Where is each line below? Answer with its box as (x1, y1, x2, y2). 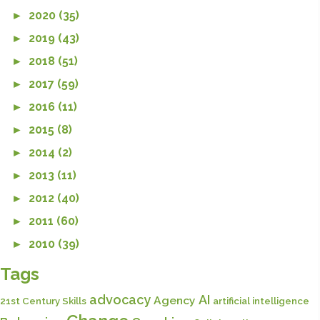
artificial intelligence (213, 295, 309, 306)
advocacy (89, 291, 151, 307)
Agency (154, 293, 196, 307)
